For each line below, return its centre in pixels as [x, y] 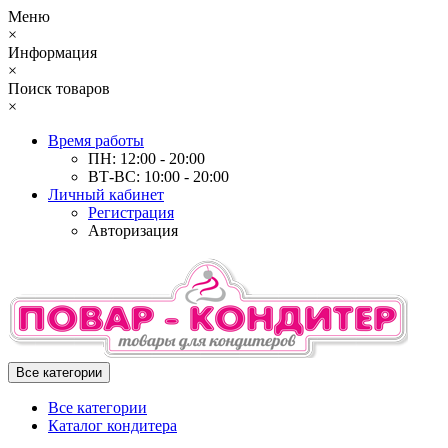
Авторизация [133, 230]
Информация [52, 52]
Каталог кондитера [112, 425]
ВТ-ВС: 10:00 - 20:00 [158, 176]
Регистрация [131, 212]
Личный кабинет [106, 194]
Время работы [96, 140]
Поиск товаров [59, 88]
